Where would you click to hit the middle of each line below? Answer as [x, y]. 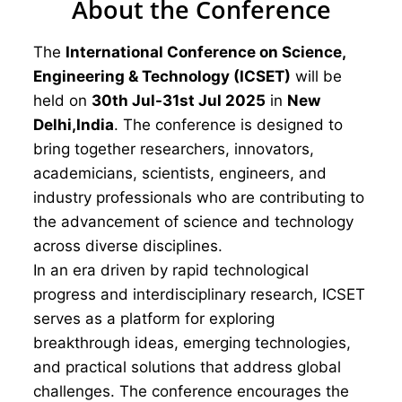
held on [62, 100]
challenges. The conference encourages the [191, 391]
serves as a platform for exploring [154, 319]
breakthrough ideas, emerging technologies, [192, 343]
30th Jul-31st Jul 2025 [179, 100]
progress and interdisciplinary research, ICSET [199, 294]
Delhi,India [74, 125]
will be [316, 76]
